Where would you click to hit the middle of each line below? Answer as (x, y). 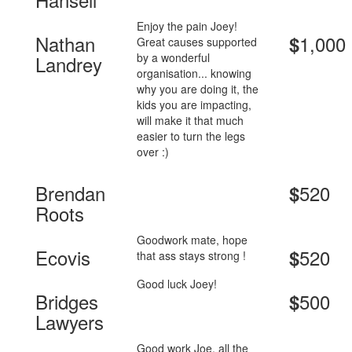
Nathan (65, 44)
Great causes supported (197, 42)
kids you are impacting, (194, 105)
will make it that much (191, 121)
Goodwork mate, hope (192, 240)
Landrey (69, 64)
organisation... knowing (194, 73)
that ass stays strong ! (192, 256)
